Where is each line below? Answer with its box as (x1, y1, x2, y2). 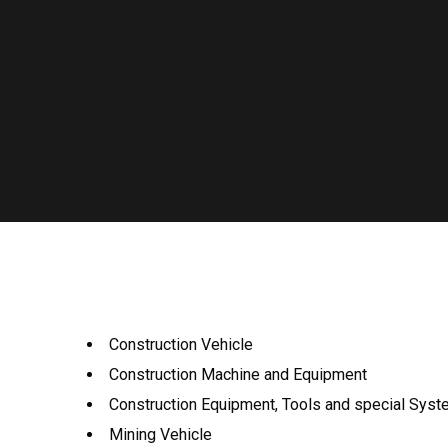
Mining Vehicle (109, 425, 212, 444)
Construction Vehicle (109, 335, 253, 354)
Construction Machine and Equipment (109, 365, 367, 384)
